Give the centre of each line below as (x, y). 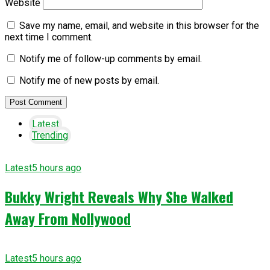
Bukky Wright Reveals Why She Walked (119, 197)
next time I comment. (49, 37)
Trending (50, 136)
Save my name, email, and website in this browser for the (139, 26)
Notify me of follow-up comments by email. (111, 59)
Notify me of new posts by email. (89, 81)
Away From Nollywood (68, 218)
